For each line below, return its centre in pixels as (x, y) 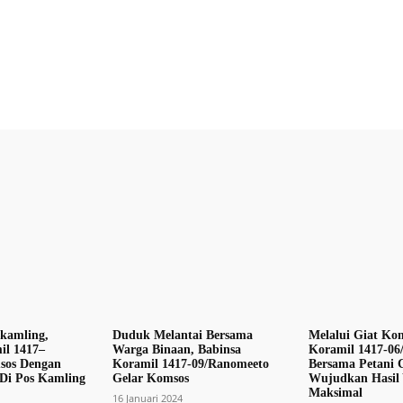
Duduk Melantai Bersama (183, 336)
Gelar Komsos (153, 379)
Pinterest (148, 77)
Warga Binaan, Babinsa (177, 350)
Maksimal (337, 393)
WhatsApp (267, 77)
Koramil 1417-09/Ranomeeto (191, 364)
